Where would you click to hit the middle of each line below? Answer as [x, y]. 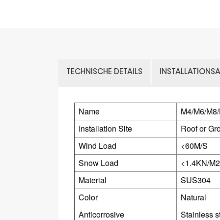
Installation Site [105, 128]
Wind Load [97, 145]
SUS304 [195, 180]
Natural [193, 197]
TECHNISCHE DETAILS [104, 73]
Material [92, 180]
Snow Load [98, 163]
